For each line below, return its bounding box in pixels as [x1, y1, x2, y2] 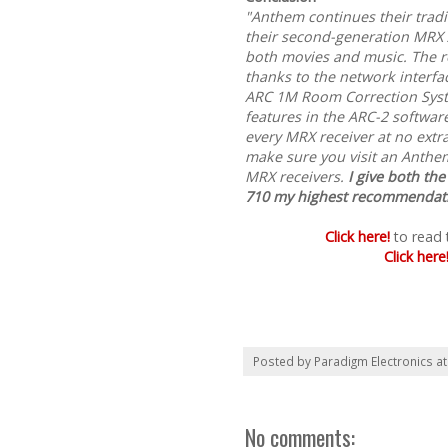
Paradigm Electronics [314, 353, 433, 370]
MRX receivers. [245, 167, 348, 187]
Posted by [253, 353, 314, 370]
